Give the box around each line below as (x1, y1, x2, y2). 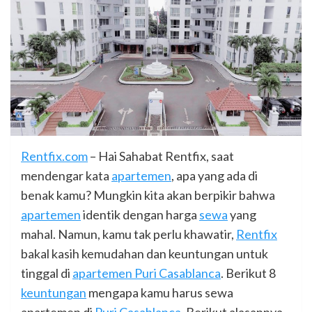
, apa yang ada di (171, 168, 258, 184)
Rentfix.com (21, 148, 88, 164)
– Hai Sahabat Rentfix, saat (88, 148, 234, 164)
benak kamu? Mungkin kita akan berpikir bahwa (21, 187, 275, 203)
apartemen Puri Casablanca (72, 265, 221, 281)
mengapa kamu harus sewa (86, 285, 233, 301)
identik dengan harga (81, 207, 199, 223)
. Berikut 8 (221, 265, 276, 281)
